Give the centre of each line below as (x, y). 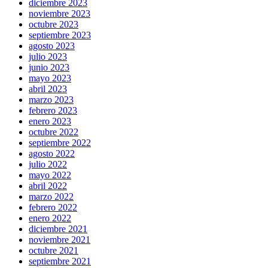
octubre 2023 (54, 24)
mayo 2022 (50, 175)
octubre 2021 (54, 250)
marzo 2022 (51, 196)
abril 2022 (48, 185)
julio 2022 (48, 164)
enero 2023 (50, 121)
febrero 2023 (53, 110)
